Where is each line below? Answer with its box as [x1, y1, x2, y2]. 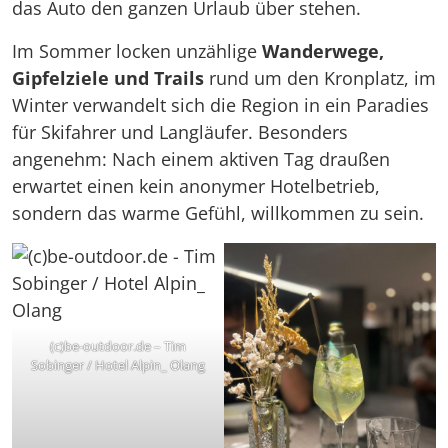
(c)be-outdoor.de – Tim [50, 337, 186, 356]
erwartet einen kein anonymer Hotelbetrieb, [12, 174, 380, 199]
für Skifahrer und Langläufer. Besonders [12, 120, 348, 145]
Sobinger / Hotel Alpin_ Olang [31, 356, 205, 375]
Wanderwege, [262, 39, 384, 64]
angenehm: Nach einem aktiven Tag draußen [12, 147, 390, 172]
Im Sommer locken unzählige [12, 39, 262, 64]
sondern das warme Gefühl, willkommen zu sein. [12, 201, 424, 226]
